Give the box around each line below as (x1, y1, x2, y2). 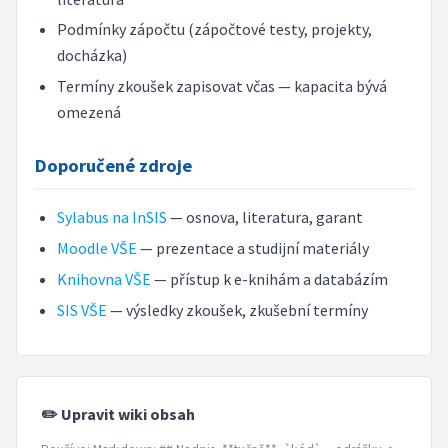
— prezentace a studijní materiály (136, 238, 369, 259)
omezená (56, 102, 121, 123)
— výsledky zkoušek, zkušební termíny (106, 299, 368, 320)
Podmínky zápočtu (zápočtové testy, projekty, (56, 19, 372, 40)
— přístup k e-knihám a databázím (150, 268, 388, 289)
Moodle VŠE (56, 238, 137, 259)
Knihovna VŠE (56, 268, 151, 289)
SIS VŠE (56, 299, 107, 320)
